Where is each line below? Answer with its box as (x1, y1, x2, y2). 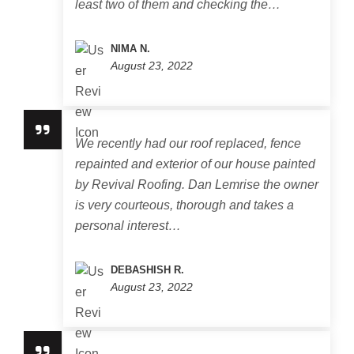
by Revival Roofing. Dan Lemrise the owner (75, 178, 318, 191)
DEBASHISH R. (111, 264, 184, 276)
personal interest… (75, 219, 181, 232)
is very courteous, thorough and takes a (75, 198, 294, 212)
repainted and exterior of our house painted (75, 157, 315, 171)
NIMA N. (111, 43, 150, 55)
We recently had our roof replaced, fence (75, 137, 301, 150)
